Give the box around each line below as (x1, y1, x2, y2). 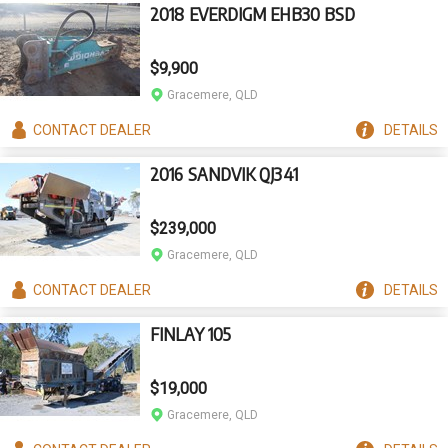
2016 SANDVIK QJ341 (150, 162, 298, 185)
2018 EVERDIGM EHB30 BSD (150, 2, 356, 25)
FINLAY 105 (150, 322, 231, 345)
